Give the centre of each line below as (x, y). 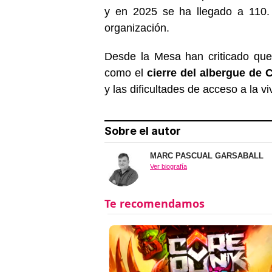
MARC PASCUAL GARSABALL (207, 155)
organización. (137, 28)
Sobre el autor (143, 131)
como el (126, 73)
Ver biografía (168, 166)
